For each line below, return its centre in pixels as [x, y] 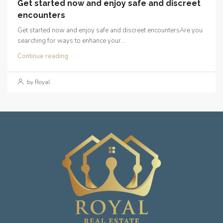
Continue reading [43, 56]
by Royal [38, 82]
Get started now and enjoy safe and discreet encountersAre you [110, 30]
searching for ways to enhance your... [71, 41]
